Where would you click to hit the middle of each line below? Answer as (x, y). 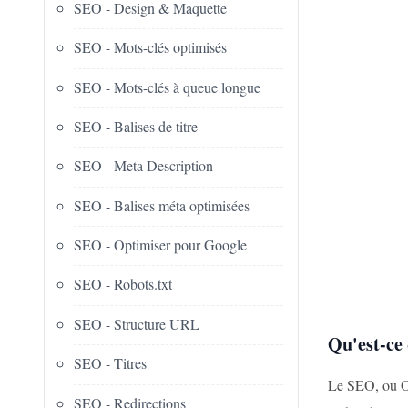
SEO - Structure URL (137, 323)
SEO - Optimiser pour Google (160, 245)
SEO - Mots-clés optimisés (150, 47)
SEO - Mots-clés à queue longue (167, 87)
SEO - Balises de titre (136, 126)
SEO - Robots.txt (123, 284)
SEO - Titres (110, 363)
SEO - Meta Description (143, 166)
